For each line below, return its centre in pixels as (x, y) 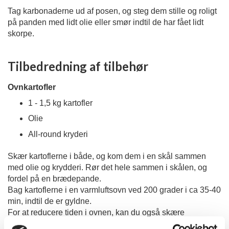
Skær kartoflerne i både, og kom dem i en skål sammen (107, 156)
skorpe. (22, 34)
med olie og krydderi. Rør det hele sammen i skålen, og (107, 167)
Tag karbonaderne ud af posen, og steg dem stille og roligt (112, 11)
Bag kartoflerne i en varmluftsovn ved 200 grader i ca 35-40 (114, 190)
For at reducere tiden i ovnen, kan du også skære (96, 212)
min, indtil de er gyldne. (51, 201)
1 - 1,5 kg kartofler (61, 103)
